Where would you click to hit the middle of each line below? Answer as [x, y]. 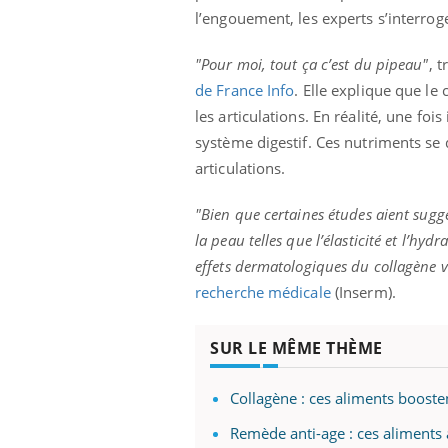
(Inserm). [363, 292]
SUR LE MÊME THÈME [296, 348]
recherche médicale [263, 292]
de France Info [245, 90]
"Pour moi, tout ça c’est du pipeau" [312, 64]
